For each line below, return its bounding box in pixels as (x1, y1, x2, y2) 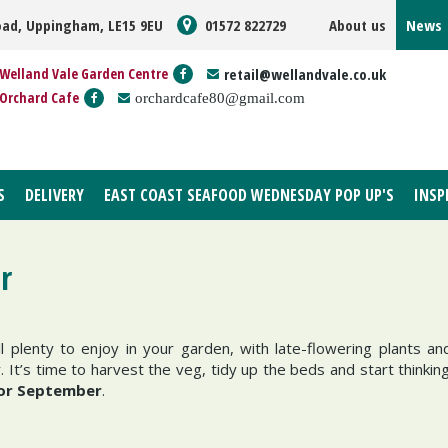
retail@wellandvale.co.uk (224, 64, 386, 84)
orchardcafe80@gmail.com (135, 90, 305, 105)
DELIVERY (25, 184, 84, 206)
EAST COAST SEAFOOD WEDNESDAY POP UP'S (104, 184, 394, 206)
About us (329, 15, 386, 35)
